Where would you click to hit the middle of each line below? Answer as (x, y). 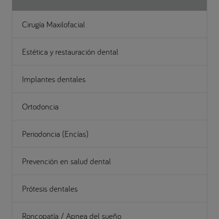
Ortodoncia (40, 106)
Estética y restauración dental (70, 51)
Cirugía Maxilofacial (54, 24)
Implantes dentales (54, 79)
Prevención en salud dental (66, 161)
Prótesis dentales (50, 188)
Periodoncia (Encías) (55, 133)
